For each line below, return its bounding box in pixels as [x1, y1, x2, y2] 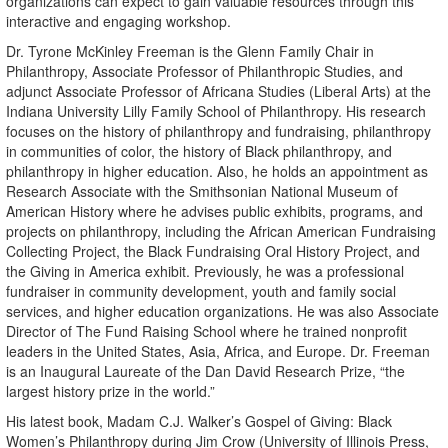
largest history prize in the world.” [6, 381, 215, 401]
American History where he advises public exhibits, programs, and [6, 201, 423, 221]
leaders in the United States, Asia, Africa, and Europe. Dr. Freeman [6, 341, 430, 361]
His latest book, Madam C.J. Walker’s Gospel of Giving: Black [6, 411, 392, 431]
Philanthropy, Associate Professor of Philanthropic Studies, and [6, 61, 403, 81]
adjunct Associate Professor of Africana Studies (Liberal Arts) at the [6, 81, 431, 101]
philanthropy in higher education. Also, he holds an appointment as [6, 161, 428, 181]
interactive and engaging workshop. [6, 11, 231, 31]
